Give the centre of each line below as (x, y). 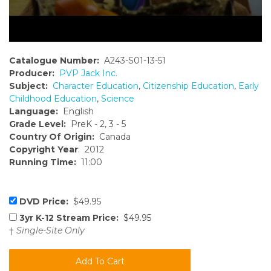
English (76, 112)
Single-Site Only (51, 231)
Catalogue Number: (54, 61)
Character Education (96, 86)
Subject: (28, 86)
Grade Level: (38, 124)
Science (118, 99)
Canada (113, 137)
